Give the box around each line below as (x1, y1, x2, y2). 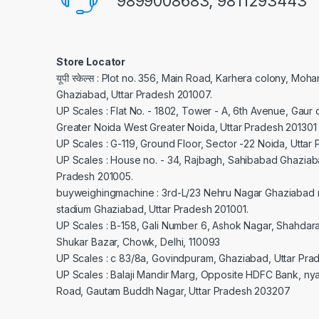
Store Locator (56, 56, 126, 68)
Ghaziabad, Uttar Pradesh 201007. (56, 88, 212, 100)
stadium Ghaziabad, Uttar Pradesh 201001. (56, 203, 249, 215)
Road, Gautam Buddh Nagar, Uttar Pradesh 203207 (56, 285, 291, 297)
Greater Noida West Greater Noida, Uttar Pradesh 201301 (56, 121, 317, 133)
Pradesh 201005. (56, 170, 133, 182)
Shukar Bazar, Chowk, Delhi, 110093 (56, 236, 221, 248)
